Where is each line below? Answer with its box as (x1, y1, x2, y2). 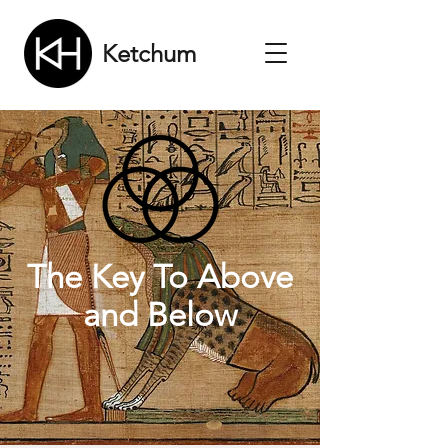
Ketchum (102, 39, 196, 68)
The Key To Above (27, 258, 293, 296)
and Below (83, 296, 237, 334)
